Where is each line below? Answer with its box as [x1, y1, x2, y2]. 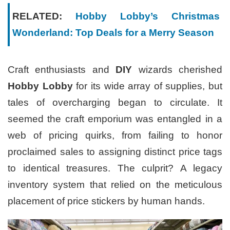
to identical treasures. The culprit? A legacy [8, 162, 222, 174]
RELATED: [12, 10, 62, 22]
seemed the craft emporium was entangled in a [8, 113, 222, 124]
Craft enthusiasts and [8, 64, 116, 75]
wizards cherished [132, 64, 223, 75]
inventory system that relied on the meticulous [8, 179, 222, 190]
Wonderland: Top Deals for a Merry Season [12, 27, 214, 38]
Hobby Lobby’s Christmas [75, 10, 220, 22]
